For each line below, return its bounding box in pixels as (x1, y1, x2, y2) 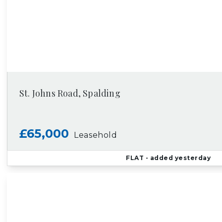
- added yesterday (144, 154, 211, 162)
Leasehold (74, 130, 117, 140)
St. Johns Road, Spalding (19, 87, 120, 99)
